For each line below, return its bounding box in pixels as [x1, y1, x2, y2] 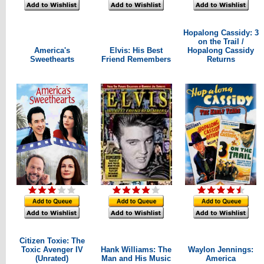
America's [34, 46, 70, 55]
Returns [206, 55, 235, 64]
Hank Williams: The [101, 245, 171, 254]
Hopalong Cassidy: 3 [183, 28, 259, 37]
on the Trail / [197, 37, 244, 46]
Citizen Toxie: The [19, 236, 85, 245]
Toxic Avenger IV [21, 245, 83, 254]
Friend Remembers [101, 55, 171, 64]
